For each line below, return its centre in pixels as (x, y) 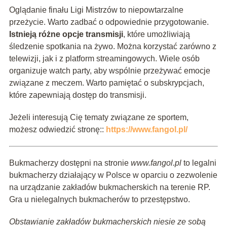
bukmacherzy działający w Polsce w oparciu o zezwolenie (113, 175)
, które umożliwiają (156, 34)
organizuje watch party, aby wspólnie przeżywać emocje (109, 70)
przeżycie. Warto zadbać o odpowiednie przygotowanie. (109, 22)
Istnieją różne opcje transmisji (66, 34)
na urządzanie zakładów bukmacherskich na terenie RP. (109, 187)
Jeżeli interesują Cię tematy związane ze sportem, (99, 117)
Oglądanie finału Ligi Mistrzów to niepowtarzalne (96, 10)
